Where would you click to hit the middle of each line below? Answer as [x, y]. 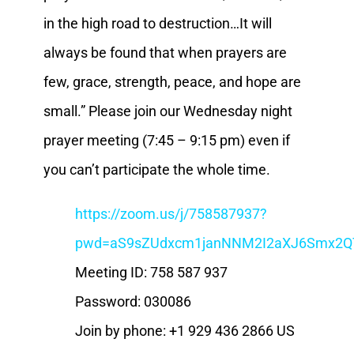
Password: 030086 [133, 301]
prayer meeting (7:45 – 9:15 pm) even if [166, 140]
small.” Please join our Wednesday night [168, 111]
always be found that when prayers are [165, 52]
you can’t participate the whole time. [156, 169]
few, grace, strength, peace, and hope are [172, 81]
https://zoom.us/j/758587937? [171, 213]
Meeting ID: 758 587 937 [151, 272]
